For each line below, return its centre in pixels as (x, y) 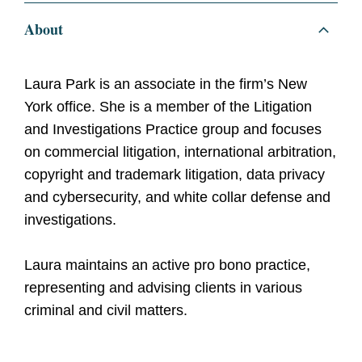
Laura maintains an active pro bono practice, (167, 265)
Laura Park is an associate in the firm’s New (166, 84)
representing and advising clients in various (163, 288)
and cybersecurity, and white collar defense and (177, 198)
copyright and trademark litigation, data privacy (175, 175)
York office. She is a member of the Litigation (168, 107)
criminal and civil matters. (106, 311)
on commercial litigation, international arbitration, (180, 152)
